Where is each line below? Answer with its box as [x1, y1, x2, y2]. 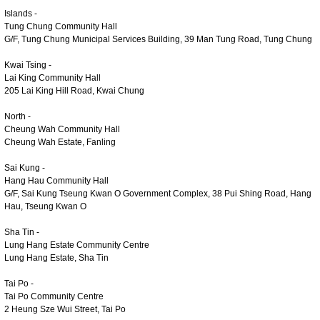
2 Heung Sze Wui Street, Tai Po [4, 304, 126, 314]
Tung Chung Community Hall [4, 21, 117, 31]
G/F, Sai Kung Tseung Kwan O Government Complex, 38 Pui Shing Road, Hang [4, 188, 311, 199]
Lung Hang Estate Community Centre [4, 239, 149, 250]
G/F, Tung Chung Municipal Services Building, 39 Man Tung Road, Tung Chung [4, 34, 312, 44]
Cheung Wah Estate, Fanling [4, 136, 116, 147]
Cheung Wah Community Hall [4, 124, 120, 134]
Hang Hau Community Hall [4, 175, 109, 186]
